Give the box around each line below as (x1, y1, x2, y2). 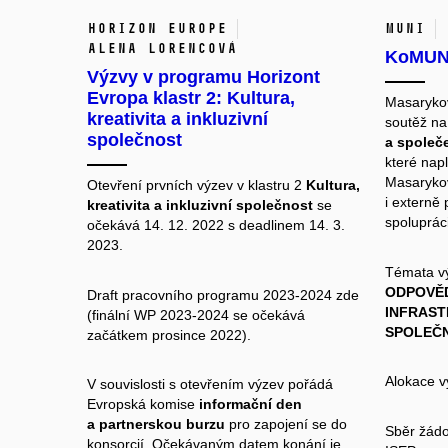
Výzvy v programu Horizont (87, 67, 320, 88)
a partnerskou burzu (87, 416, 225, 433)
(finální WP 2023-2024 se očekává (87, 306, 305, 323)
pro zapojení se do (225, 416, 347, 433)
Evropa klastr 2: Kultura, (87, 88, 295, 109)
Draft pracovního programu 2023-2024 (87, 286, 336, 303)
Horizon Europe (87, 20, 227, 38)
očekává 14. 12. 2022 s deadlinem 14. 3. (87, 217, 345, 234)
